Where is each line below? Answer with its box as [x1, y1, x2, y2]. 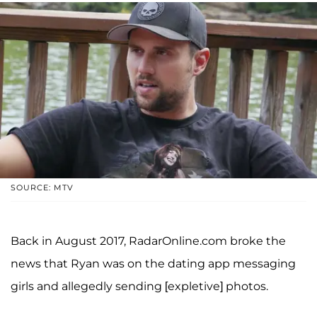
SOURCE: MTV [11, 182, 74, 192]
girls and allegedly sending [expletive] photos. [11, 279, 268, 293]
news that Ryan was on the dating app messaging [11, 256, 296, 270]
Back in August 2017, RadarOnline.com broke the [11, 234, 286, 248]
